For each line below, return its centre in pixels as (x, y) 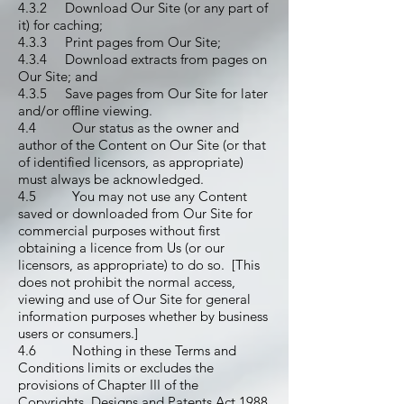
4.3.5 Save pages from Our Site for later (143, 93)
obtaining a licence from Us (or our (121, 248)
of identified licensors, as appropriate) (131, 162)
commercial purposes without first (119, 230)
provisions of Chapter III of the (108, 385)
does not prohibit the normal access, (127, 282)
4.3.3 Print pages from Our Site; (119, 42)
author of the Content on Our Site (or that (142, 145)
